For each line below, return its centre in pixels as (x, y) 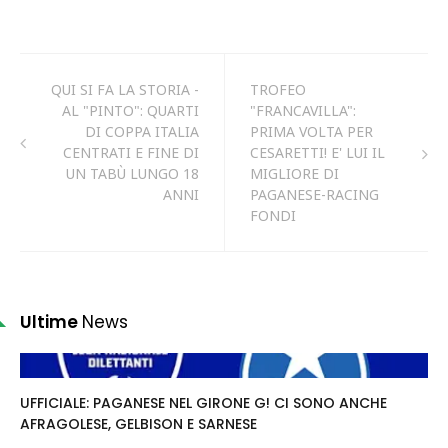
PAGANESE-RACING (314, 194)
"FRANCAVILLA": (303, 110)
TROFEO (278, 89)
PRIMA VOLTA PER (311, 131)
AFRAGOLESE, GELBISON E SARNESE (138, 424)
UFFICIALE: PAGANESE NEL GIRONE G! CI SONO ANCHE (203, 403)
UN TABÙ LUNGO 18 (132, 173)
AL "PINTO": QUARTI (130, 110)
